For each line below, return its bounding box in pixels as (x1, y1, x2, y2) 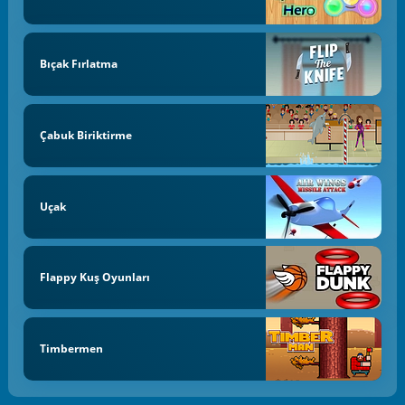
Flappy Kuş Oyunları (39, 269, 150, 286)
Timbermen (39, 341, 103, 357)
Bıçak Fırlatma (39, 56, 118, 72)
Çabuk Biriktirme (39, 127, 132, 143)
